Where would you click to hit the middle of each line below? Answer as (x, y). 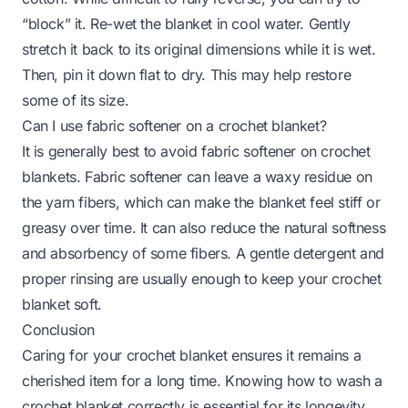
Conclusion (58, 329)
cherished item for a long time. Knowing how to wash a (202, 380)
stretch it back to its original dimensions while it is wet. (199, 49)
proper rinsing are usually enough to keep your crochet (202, 278)
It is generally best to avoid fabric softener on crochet (196, 151)
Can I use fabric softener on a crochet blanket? (174, 125)
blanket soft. (62, 304)
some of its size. (76, 100)
